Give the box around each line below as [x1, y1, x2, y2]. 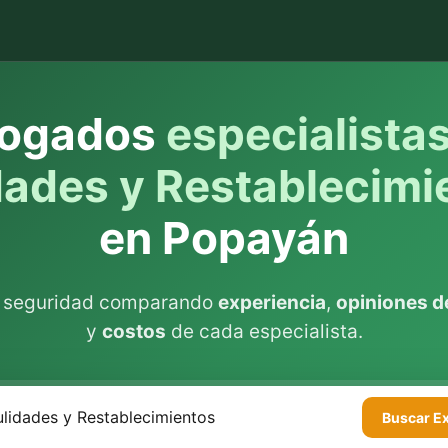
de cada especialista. [165, 320, 363, 343]
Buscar [382, 408, 433, 426]
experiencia [218, 291, 326, 314]
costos [101, 320, 166, 343]
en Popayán [99, 211, 349, 265]
